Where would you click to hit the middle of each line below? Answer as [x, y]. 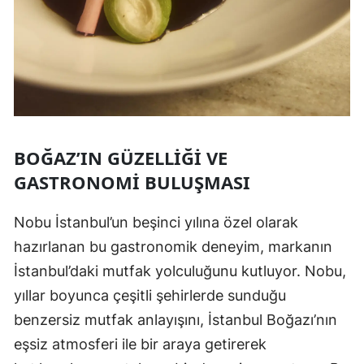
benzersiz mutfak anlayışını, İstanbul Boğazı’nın [175, 320]
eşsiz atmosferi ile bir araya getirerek [140, 344]
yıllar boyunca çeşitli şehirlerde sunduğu [150, 296]
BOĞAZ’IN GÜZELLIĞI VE [121, 158]
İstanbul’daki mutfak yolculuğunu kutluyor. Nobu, [180, 271]
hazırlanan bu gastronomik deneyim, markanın [173, 247]
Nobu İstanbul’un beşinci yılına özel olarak [156, 223]
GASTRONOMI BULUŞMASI [132, 182]
